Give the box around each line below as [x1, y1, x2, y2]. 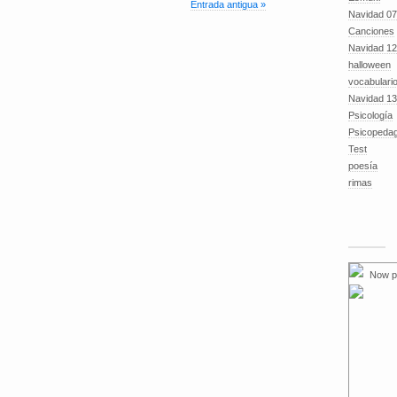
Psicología [348, 110, 393, 121]
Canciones [348, 26, 394, 36]
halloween [348, 59, 391, 70]
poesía [348, 160, 378, 171]
